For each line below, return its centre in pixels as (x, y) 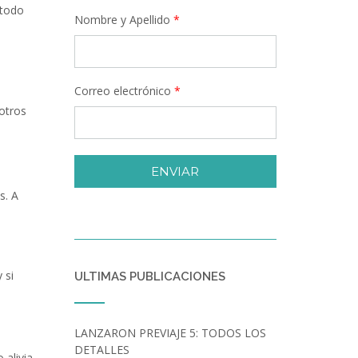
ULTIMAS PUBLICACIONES (149, 276)
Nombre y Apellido (123, 20)
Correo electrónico (124, 91)
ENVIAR (175, 171)
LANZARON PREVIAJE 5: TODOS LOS (170, 333)
